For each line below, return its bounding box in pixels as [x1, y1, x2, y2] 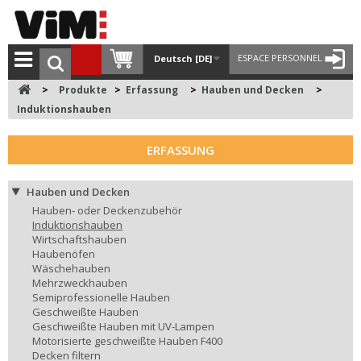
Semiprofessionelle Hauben [32, 289, 170, 305]
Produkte [59, 82, 114, 97]
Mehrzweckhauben [32, 275, 127, 290]
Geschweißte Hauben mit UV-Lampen [32, 318, 214, 334]
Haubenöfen [32, 246, 95, 261]
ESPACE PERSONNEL [238, 52, 322, 64]
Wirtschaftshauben [32, 231, 127, 247]
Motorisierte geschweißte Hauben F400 [32, 333, 222, 348]
